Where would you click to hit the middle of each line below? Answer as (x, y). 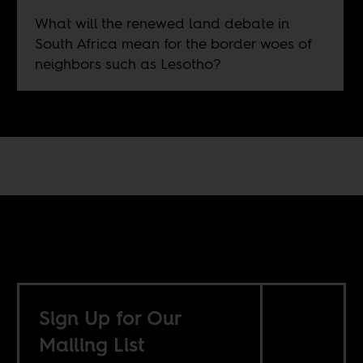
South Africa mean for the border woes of (173, 43)
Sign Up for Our (111, 318)
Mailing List (92, 344)
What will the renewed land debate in (162, 23)
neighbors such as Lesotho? (128, 63)
